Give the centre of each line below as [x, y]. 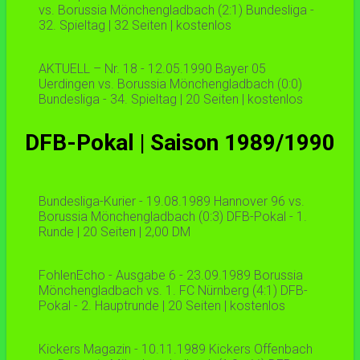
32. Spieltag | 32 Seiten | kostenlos [135, 26]
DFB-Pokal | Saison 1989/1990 [180, 143]
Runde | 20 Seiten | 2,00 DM [115, 232]
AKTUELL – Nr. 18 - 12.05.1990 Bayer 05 [152, 69]
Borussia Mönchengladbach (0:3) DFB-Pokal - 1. [173, 217]
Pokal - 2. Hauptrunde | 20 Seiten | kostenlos [162, 306]
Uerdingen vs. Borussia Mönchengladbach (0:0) [170, 84]
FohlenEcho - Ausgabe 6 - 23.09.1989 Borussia [171, 276]
